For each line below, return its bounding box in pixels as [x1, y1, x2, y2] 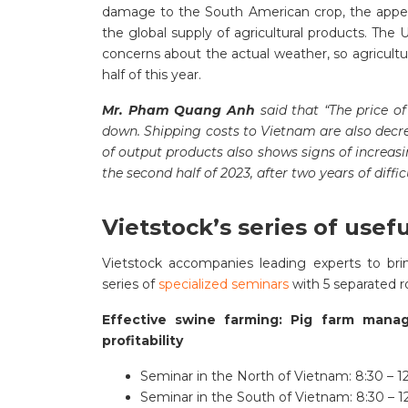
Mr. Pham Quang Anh [102, 102, 255, 119]
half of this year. [102, 66, 201, 84]
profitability [102, 332, 183, 350]
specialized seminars [158, 276, 289, 293]
